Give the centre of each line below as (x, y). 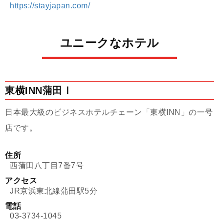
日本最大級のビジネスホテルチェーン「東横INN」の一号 (109, 112)
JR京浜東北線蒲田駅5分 (54, 191)
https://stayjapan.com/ (50, 6)
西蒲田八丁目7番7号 (47, 166)
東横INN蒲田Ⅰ (39, 91)
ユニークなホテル (109, 43)
